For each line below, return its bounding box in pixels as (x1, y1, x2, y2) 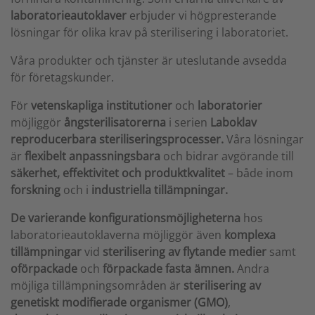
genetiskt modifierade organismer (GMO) (11, 295, 228, 310)
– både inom (225, 165, 293, 181)
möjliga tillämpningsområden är (11, 278, 184, 293)
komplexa (224, 227, 276, 243)
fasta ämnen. (165, 261, 237, 276)
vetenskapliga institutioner (31, 98, 172, 113)
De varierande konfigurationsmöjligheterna (11, 210, 243, 226)
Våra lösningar (226, 131, 304, 147)
